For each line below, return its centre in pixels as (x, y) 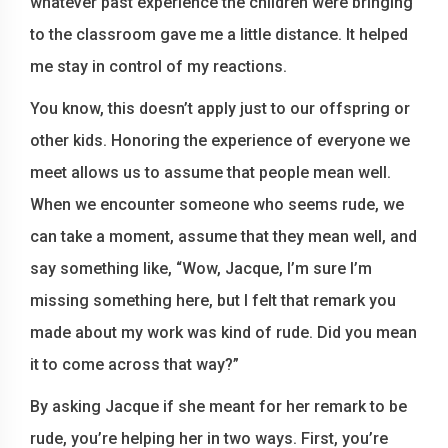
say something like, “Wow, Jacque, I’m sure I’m (201, 268)
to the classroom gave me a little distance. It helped (219, 34)
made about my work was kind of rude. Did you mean (223, 332)
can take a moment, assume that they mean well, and (223, 236)
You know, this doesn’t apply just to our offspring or (220, 108)
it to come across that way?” (134, 364)
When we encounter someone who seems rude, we (217, 204)
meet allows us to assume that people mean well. (210, 172)
